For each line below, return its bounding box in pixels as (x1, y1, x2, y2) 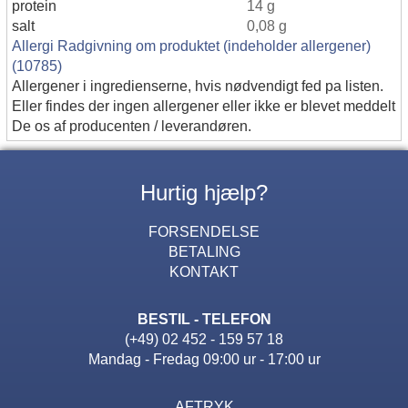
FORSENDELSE (148, 222, 260, 240)
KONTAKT (169, 262, 239, 280)
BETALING (168, 242, 240, 260)
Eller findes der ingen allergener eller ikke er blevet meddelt (12, 97, 395, 114)
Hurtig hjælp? (140, 179, 268, 205)
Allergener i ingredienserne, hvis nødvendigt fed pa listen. (12, 76, 383, 94)
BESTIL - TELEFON (137, 310, 271, 327)
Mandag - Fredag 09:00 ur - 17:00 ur (87, 350, 321, 367)
